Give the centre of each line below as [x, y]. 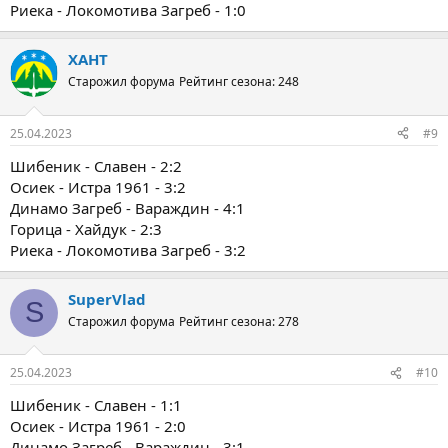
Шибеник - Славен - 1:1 [96, 405]
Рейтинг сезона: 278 [239, 321]
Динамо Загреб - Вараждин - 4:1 [127, 207]
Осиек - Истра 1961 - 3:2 [98, 186]
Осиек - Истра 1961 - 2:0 [98, 426]
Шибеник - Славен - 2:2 [96, 165]
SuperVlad [107, 298]
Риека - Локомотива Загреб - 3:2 [128, 249]
